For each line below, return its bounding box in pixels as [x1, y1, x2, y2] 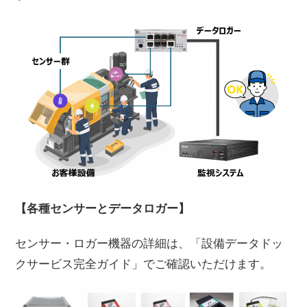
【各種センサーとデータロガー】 [15, 201, 191, 215]
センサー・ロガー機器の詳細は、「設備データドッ [15, 236, 284, 250]
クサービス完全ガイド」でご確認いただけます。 [15, 257, 272, 271]
